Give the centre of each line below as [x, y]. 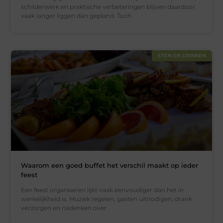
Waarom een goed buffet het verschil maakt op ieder [110, 165]
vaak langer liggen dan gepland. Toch [76, 16]
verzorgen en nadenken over [64, 208]
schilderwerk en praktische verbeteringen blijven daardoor [108, 7]
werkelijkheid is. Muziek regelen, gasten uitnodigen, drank [107, 199]
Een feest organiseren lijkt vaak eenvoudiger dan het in [103, 190]
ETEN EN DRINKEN [182, 56]
